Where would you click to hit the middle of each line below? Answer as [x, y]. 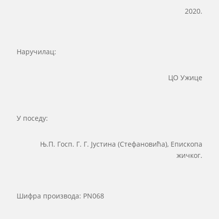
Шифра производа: [50, 196]
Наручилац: [36, 52]
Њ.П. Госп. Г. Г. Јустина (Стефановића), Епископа [121, 144]
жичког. [190, 155]
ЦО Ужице [186, 78]
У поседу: [32, 118]
